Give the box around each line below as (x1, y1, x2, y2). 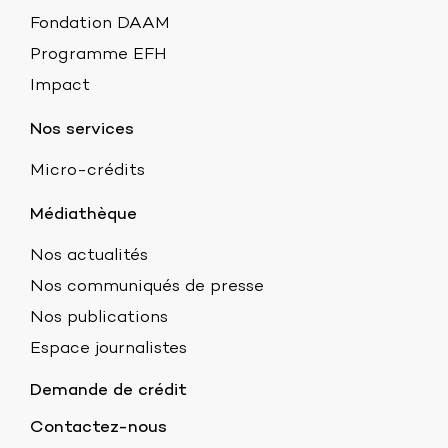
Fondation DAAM (30, 14, 170, 35)
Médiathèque (30, 205, 137, 226)
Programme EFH (30, 45, 167, 66)
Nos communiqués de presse (30, 277, 264, 298)
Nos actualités (30, 246, 148, 267)
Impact (30, 76, 90, 97)
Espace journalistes (30, 339, 187, 360)
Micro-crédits (30, 161, 145, 182)
